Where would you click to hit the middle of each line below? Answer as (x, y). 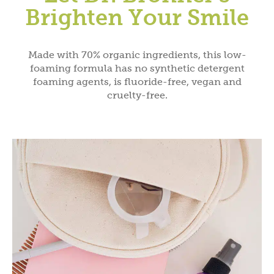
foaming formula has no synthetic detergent (137, 68)
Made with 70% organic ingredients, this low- (137, 54)
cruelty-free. (137, 95)
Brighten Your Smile (137, 17)
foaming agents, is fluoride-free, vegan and (137, 81)
